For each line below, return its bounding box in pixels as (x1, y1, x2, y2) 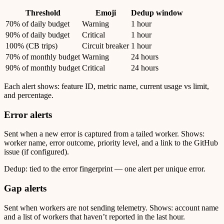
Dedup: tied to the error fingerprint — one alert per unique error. (4, 164, 205, 173)
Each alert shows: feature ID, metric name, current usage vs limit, (4, 81, 209, 90)
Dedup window (131, 8, 183, 17)
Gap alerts (4, 182, 46, 193)
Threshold (25, 8, 60, 17)
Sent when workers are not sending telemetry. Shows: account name (4, 203, 218, 212)
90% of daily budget (5, 30, 69, 39)
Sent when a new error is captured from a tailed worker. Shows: (4, 129, 204, 138)
